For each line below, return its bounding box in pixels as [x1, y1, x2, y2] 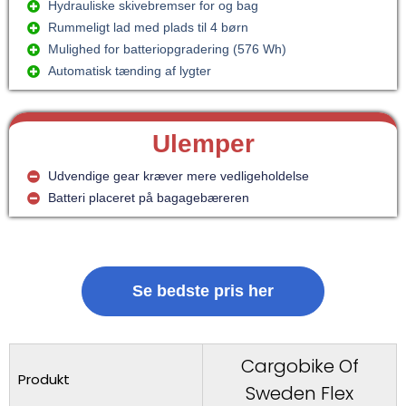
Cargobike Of [240, 353, 359, 380]
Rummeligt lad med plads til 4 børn [47, 20, 248, 35]
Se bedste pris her [132, 282, 274, 301]
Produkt [18, 370, 70, 390]
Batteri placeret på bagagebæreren [47, 190, 249, 206]
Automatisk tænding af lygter [47, 63, 211, 79]
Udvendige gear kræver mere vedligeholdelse [47, 169, 309, 184]
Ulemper [151, 130, 255, 159]
